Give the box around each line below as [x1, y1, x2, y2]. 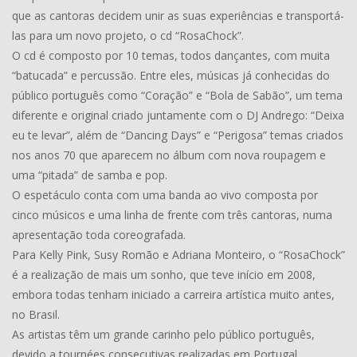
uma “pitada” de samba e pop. [12, 167, 167, 182]
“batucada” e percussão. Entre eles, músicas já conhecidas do [12, 67, 330, 83]
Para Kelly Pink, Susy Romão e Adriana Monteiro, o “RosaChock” [12, 246, 345, 262]
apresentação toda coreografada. [12, 226, 186, 242]
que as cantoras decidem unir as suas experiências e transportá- [12, 7, 344, 23]
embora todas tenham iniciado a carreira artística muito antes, [12, 286, 335, 302]
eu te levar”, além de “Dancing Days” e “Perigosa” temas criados [12, 127, 343, 143]
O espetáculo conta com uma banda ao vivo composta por [12, 186, 318, 202]
